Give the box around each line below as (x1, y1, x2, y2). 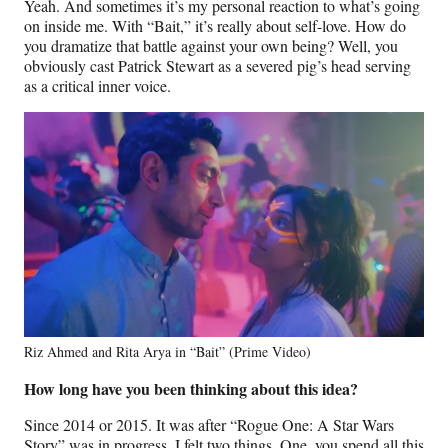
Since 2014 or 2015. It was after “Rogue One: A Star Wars (24, 413, 394, 435)
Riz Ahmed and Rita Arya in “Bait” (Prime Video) (24, 341, 311, 361)
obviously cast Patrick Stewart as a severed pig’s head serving (24, 54, 411, 76)
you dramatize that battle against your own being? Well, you (24, 34, 398, 56)
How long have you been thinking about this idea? (24, 376, 358, 400)
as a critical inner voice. (24, 74, 171, 96)
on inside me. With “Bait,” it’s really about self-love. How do (24, 14, 406, 36)
